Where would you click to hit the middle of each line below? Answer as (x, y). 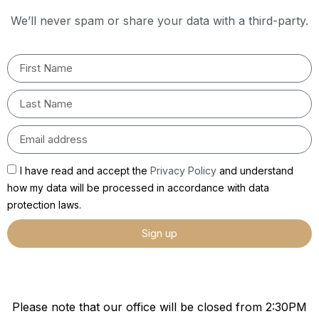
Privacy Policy (183, 171)
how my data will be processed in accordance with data (138, 188)
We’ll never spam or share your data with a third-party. (159, 21)
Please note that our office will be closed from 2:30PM (159, 307)
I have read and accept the (85, 171)
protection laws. (44, 205)
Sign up (159, 234)
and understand (255, 171)
